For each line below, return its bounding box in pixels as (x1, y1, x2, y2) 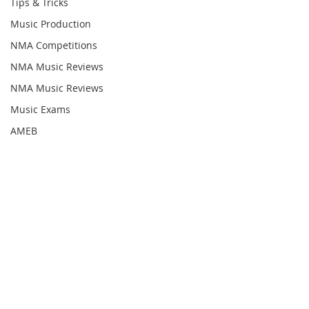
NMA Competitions (10, 39, 97, 52)
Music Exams (10, 103, 70, 116)
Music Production (10, 17, 91, 30)
